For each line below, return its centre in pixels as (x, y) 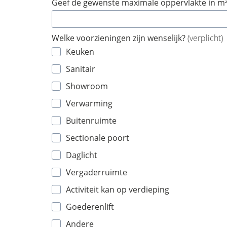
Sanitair (81, 69)
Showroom (87, 86)
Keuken (80, 52)
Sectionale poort (98, 138)
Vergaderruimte (97, 172)
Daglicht (82, 155)
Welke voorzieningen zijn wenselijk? (120, 38)
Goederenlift (90, 207)
